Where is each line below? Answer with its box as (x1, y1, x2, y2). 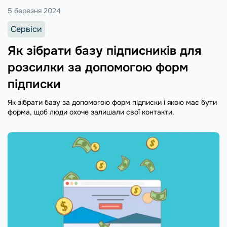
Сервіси (11, 23, 42, 34)
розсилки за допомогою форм (8, 59, 188, 75)
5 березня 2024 (8, 6, 61, 15)
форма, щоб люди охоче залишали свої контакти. (8, 107, 174, 117)
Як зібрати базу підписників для (8, 43, 201, 58)
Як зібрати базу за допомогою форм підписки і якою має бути (8, 97, 217, 107)
